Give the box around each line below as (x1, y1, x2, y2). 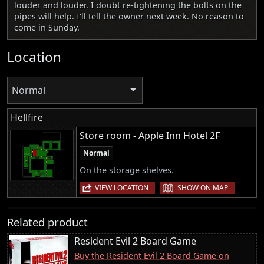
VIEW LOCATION (95, 182, 148, 193)
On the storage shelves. (80, 164, 174, 176)
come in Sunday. (14, 22, 80, 34)
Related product (7, 214, 88, 229)
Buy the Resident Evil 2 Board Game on (74, 249, 229, 261)
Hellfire (11, 110, 43, 124)
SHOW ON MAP (177, 182, 228, 193)
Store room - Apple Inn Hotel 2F (80, 128, 220, 142)
